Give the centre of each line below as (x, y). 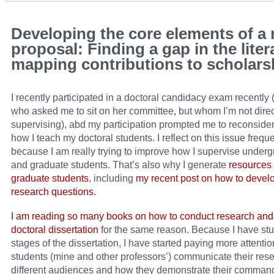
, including (112, 178)
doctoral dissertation (55, 230)
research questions (52, 192)
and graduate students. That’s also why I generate (120, 165)
